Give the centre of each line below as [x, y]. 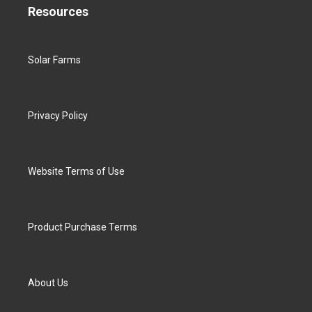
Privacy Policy [58, 116]
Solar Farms [54, 60]
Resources [58, 11]
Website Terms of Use [76, 171]
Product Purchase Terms [83, 227]
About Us [48, 283]
